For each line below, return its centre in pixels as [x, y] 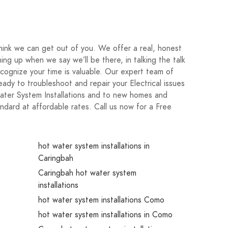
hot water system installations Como [101, 200]
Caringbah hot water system [87, 173]
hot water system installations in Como [105, 215]
